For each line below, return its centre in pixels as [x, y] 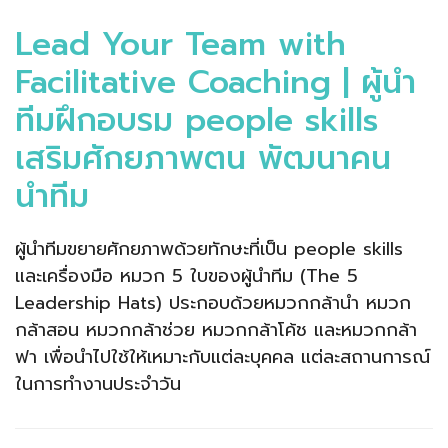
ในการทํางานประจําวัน [98, 383]
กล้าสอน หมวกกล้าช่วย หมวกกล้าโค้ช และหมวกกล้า [216, 329]
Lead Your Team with [180, 44]
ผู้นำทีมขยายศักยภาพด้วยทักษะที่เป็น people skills [209, 248]
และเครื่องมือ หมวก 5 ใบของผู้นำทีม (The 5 [186, 275]
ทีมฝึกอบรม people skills [196, 120]
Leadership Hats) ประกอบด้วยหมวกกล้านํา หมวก [213, 302]
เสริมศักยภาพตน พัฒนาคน [203, 158]
